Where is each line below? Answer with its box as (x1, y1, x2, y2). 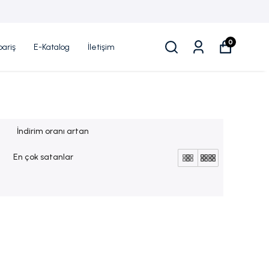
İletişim (88, 41, 115, 52)
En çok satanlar (13, 152, 74, 162)
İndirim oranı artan (17, 126, 89, 136)
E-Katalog (34, 41, 70, 52)
